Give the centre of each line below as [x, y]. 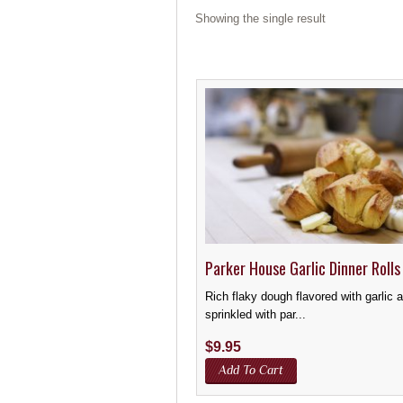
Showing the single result [260, 18]
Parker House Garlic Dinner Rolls [303, 268]
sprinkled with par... [256, 315]
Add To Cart [251, 369]
